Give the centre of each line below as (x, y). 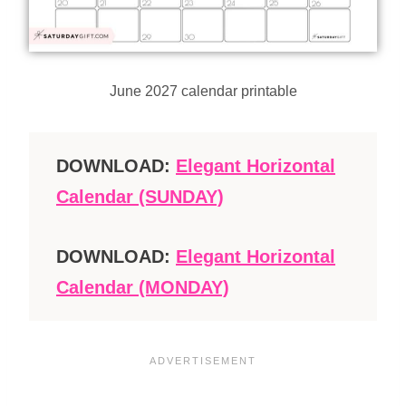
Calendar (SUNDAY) (140, 196)
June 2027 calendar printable (203, 91)
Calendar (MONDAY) (143, 287)
